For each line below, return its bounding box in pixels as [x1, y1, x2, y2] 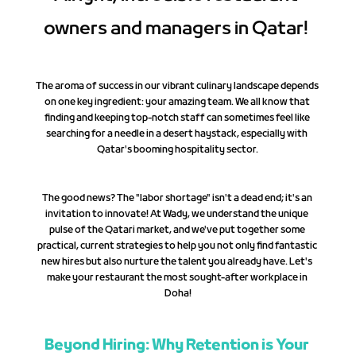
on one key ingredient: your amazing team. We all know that [44, 95, 310, 109]
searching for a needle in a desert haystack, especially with [46, 127, 308, 141]
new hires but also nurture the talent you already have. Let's [41, 255, 313, 269]
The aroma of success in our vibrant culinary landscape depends [35, 79, 319, 93]
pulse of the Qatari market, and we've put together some [48, 223, 305, 237]
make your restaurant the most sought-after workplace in [46, 271, 308, 284]
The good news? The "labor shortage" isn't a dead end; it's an [41, 192, 312, 205]
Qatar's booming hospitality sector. [97, 143, 259, 157]
